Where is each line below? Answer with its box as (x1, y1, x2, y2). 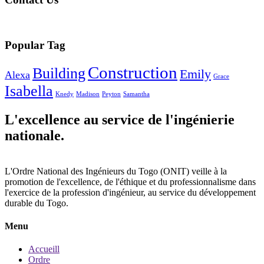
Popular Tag (5, 39, 65, 52)
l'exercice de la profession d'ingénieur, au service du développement (5, 187, 256, 197)
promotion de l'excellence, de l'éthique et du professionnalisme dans (5, 176, 256, 187)
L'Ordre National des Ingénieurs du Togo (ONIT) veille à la (5, 166, 227, 176)
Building (32, 64, 85, 82)
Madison (76, 90, 100, 97)
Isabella (5, 82, 53, 100)
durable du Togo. (5, 197, 68, 208)
